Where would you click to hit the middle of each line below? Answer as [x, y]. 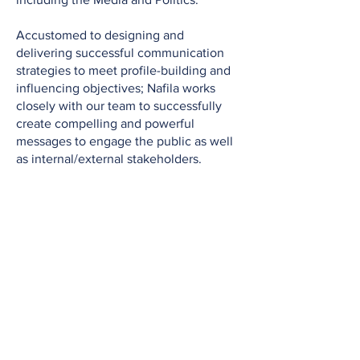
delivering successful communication [120, 53]
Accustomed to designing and [100, 35]
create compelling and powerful [105, 123]
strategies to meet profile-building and [123, 70]
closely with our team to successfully [119, 106]
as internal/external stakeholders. [109, 159]
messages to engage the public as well [125, 141]
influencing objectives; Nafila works [116, 88]
